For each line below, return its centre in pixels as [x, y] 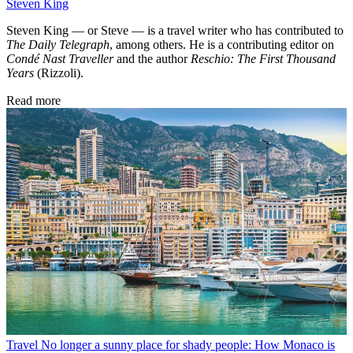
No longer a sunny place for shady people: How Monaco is [188, 344]
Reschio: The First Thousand [263, 58]
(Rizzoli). [59, 72]
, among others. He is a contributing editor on [222, 44]
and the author [154, 58]
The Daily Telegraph [58, 44]
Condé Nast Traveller [61, 58]
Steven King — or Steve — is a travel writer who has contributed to [175, 30]
